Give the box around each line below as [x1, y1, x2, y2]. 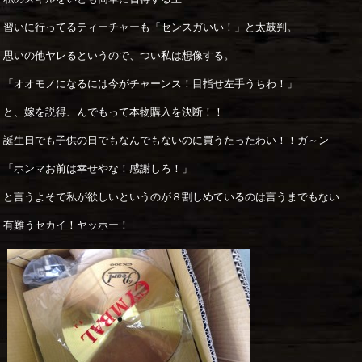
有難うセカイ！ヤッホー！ [3, 219, 130, 232]
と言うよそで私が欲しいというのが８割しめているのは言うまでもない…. [3, 191, 354, 204]
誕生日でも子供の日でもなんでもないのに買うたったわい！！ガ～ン [3, 134, 330, 147]
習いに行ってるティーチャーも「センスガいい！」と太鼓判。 [3, 21, 298, 34]
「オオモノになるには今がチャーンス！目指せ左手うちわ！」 [3, 78, 298, 90]
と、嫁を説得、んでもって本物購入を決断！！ [3, 106, 225, 119]
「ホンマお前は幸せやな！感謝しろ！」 [3, 162, 193, 175]
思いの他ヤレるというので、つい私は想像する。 [3, 49, 235, 62]
